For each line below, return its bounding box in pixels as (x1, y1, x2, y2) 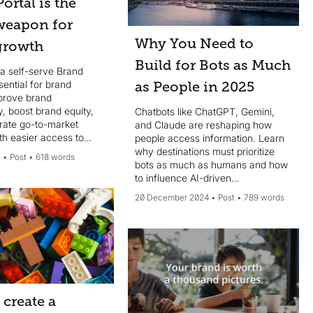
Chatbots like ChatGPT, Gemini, (135, 105, 275, 118)
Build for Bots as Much (135, 57, 291, 74)
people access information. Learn (135, 132, 285, 145)
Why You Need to (135, 36, 254, 52)
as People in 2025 (135, 79, 255, 96)
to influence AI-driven (135, 172, 232, 184)
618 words (36, 151, 75, 162)
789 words (244, 192, 285, 203)
